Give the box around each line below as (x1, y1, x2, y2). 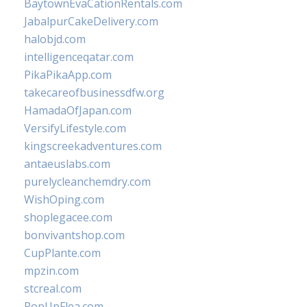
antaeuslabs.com (24, 156, 110, 171)
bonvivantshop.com (24, 228, 125, 243)
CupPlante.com (24, 245, 101, 260)
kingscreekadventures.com (24, 138, 162, 153)
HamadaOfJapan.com (24, 103, 132, 118)
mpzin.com (24, 263, 79, 278)
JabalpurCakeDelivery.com (24, 14, 158, 29)
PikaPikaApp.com (24, 67, 112, 82)
